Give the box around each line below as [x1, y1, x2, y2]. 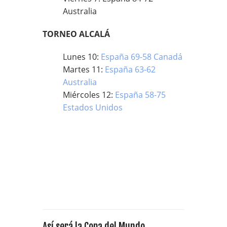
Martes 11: [63, 64, 105, 75]
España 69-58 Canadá [101, 51, 182, 62]
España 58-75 [115, 89, 166, 100]
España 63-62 [105, 64, 156, 75]
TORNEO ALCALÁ [43, 28, 112, 40]
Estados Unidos [63, 102, 123, 113]
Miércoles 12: [63, 89, 115, 100]
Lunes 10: [63, 51, 101, 62]
